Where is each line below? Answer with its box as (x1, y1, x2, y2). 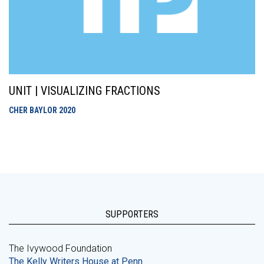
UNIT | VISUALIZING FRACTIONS (9, 84, 160, 98)
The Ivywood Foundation (9, 243, 112, 254)
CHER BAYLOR (9, 105, 59, 115)
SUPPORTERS (105, 209, 159, 220)
